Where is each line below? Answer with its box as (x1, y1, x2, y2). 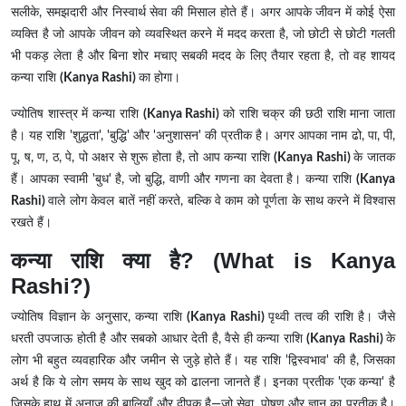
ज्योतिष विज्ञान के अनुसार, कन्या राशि (11, 311, 188, 324)
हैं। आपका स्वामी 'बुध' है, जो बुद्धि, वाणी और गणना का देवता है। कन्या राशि (11, 173, 356, 187)
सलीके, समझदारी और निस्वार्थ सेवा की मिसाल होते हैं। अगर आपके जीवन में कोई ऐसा (11, 6, 395, 20)
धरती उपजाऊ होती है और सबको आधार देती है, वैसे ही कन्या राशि (11, 333, 307, 346)
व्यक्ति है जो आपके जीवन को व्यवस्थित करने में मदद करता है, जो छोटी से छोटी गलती (11, 28, 395, 42)
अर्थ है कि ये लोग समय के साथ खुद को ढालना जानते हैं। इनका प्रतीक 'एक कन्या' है (11, 376, 395, 390)
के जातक (353, 151, 396, 165)
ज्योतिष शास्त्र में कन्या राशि (11, 108, 143, 121)
